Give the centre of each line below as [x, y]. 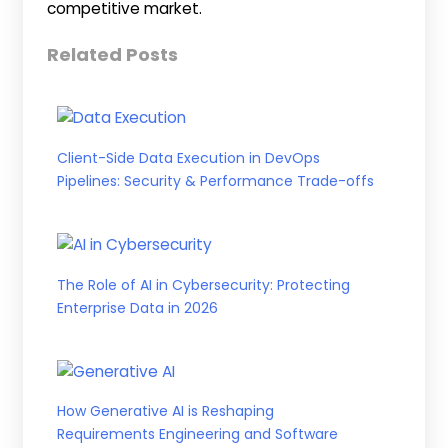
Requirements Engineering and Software [198, 434]
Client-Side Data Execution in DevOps [189, 157]
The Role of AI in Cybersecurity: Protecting [204, 284]
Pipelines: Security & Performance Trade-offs [216, 180]
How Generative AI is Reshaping [166, 411]
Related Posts [113, 55]
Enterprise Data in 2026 [138, 307]
